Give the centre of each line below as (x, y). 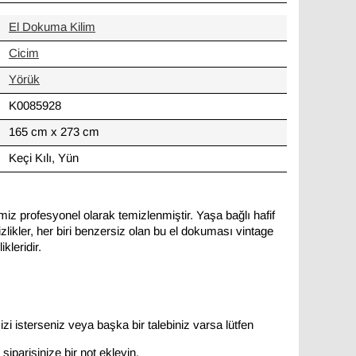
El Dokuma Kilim (52, 27)
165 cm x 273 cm (54, 132)
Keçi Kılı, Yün (44, 159)
